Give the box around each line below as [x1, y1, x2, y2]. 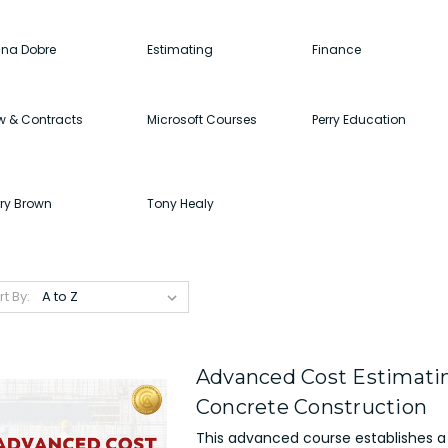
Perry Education [312, 110, 407, 128]
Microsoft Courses [146, 110, 257, 128]
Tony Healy [146, 194, 214, 212]
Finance [312, 40, 362, 58]
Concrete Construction [195, 394, 428, 419]
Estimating [146, 40, 213, 58]
